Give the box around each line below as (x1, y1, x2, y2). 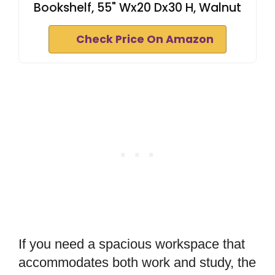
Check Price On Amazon (76, 32, 214, 47)
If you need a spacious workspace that (18, 236, 245, 252)
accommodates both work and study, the (18, 255, 256, 271)
